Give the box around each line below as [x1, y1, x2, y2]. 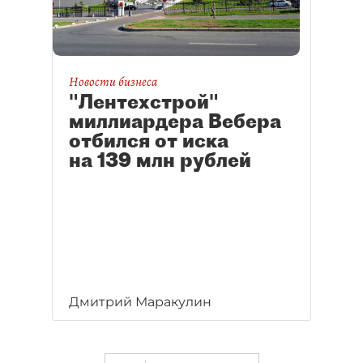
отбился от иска [69, 128, 228, 153]
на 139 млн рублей [69, 147, 251, 173]
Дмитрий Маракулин [69, 294, 211, 310]
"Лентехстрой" [69, 89, 219, 114]
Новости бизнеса [69, 73, 157, 92]
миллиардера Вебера [69, 109, 281, 134]
